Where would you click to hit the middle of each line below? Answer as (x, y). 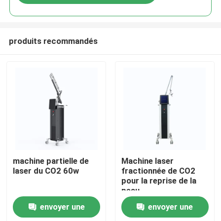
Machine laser (147, 161)
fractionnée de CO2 (158, 171)
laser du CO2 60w (46, 171)
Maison (31, 156)
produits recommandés (53, 41)
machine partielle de (51, 161)
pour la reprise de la (159, 181)
